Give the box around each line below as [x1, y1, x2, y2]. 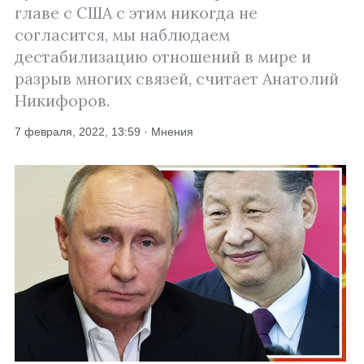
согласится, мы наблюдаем [15, 24, 230, 45]
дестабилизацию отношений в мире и [15, 46, 311, 67]
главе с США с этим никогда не [15, 2, 258, 24]
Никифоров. [15, 90, 110, 111]
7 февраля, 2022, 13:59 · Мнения [15, 125, 193, 139]
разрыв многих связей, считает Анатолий [15, 68, 339, 89]
